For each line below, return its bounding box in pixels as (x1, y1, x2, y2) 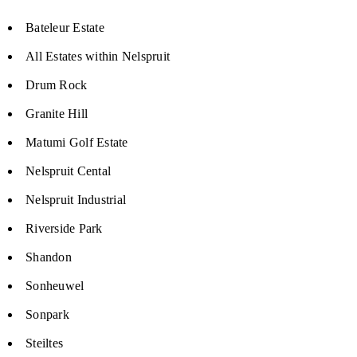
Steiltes (25, 336, 63, 350)
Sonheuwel (25, 279, 84, 292)
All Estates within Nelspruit (25, 49, 170, 63)
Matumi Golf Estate (25, 135, 128, 149)
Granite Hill (25, 107, 88, 120)
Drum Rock (25, 78, 88, 92)
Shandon (25, 250, 72, 264)
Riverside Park (25, 222, 103, 235)
